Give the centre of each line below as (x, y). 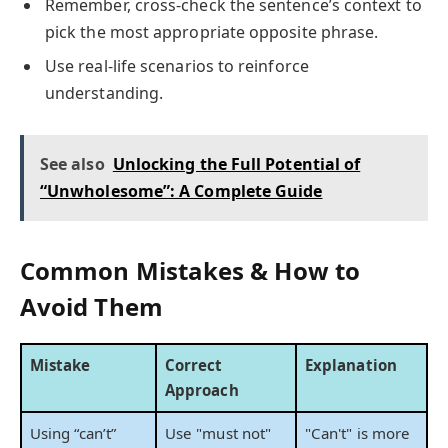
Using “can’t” (73, 433)
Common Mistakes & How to (190, 271)
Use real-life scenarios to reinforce (177, 65)
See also (72, 163)
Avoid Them (91, 307)
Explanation (351, 365)
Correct (194, 365)
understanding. (104, 92)
